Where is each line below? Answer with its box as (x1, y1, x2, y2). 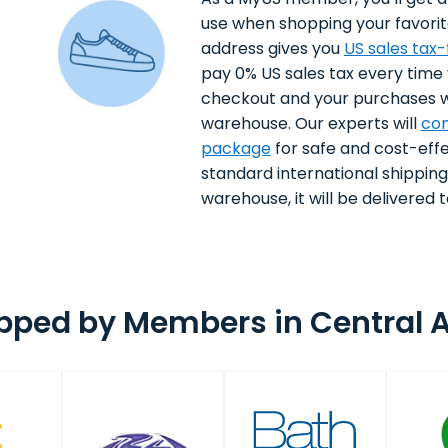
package (200, 137, 271, 161)
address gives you (200, 37, 344, 61)
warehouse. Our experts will (200, 112, 421, 136)
